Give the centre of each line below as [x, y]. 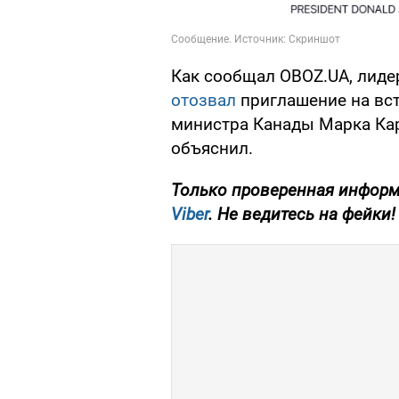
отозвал [206, 101]
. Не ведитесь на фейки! [302, 215]
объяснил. [212, 149]
